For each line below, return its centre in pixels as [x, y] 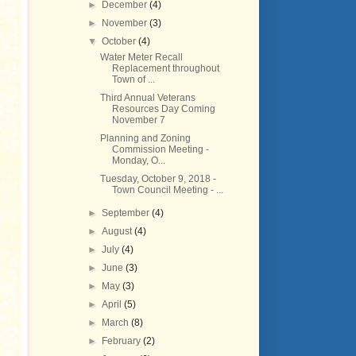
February [123, 341]
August [118, 231]
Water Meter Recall [141, 57]
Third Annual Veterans [147, 98]
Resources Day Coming [163, 109]
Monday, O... [138, 161]
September [127, 213]
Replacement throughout [165, 68]
